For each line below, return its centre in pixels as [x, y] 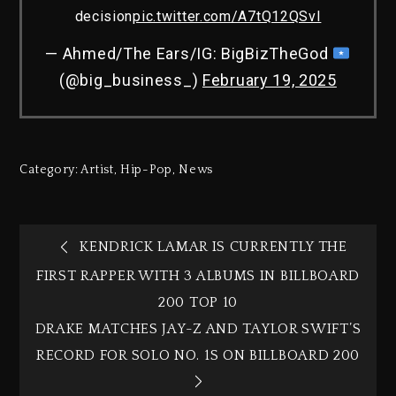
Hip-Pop [146, 170]
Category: [50, 170]
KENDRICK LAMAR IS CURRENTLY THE [213, 247]
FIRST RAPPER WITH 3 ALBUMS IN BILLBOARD [198, 275]
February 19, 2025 [270, 80]
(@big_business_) [131, 80]
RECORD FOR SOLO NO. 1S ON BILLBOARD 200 [198, 355]
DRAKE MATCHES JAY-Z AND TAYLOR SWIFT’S [198, 328]
